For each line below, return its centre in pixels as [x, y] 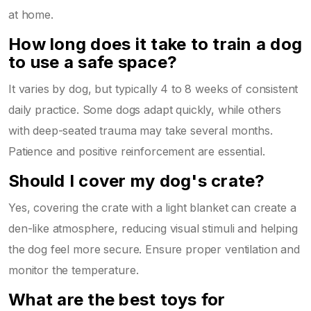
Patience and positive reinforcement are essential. [137, 151]
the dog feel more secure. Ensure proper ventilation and [154, 249]
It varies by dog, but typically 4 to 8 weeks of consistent [153, 89]
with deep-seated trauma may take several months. [141, 130]
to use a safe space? [93, 62]
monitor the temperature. [74, 270]
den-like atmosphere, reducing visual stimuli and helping [153, 228]
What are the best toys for [117, 299]
